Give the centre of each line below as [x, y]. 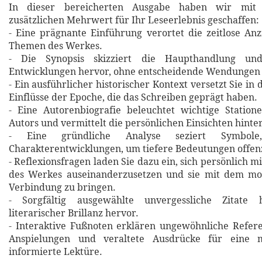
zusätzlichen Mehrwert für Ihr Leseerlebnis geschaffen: [134, 20]
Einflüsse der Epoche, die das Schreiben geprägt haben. [133, 98]
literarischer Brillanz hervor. [74, 213]
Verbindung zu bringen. [62, 188]
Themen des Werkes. [56, 46]
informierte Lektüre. [56, 252]
